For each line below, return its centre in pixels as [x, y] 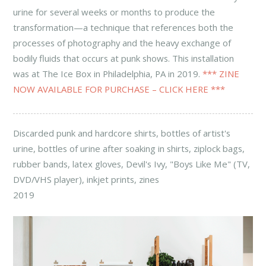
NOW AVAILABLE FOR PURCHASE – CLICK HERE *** [119, 89]
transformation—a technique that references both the [123, 27]
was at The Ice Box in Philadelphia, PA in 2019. [108, 74]
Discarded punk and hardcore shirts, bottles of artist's [122, 133]
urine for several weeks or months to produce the [114, 12]
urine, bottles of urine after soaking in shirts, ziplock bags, [129, 149]
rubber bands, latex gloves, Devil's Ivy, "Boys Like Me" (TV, [132, 164]
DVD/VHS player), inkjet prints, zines [86, 180]
